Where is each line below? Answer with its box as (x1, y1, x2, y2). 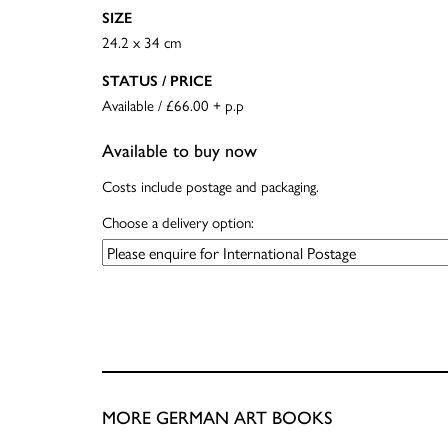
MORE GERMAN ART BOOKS (102, 407, 333, 430)
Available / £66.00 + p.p (102, 94, 244, 116)
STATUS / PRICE (102, 72, 212, 91)
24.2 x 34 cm (102, 31, 182, 53)
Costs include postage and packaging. (102, 174, 319, 196)
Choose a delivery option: (102, 211, 254, 233)
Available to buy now (102, 140, 257, 163)
